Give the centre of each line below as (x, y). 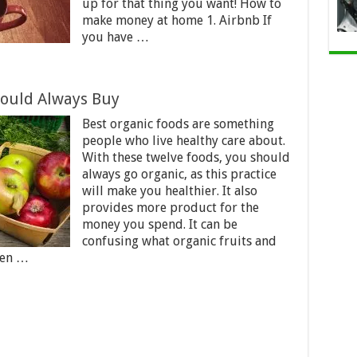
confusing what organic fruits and (179, 241)
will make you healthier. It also (169, 191)
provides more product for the (170, 208)
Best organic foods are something (178, 124)
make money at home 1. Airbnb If (177, 20)
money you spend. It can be (159, 224)
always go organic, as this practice (179, 174)
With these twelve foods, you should (186, 157)
